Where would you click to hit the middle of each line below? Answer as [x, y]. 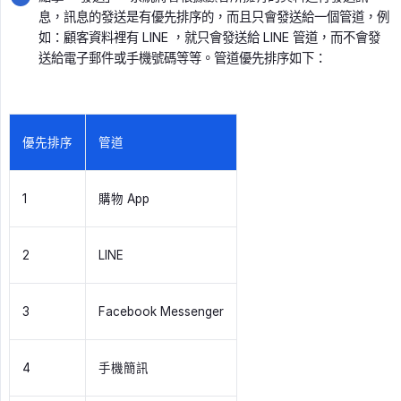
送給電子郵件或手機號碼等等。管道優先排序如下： [183, 58]
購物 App [124, 199]
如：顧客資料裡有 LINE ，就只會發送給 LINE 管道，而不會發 [209, 38]
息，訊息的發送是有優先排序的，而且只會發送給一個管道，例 [214, 17]
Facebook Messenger [161, 312]
